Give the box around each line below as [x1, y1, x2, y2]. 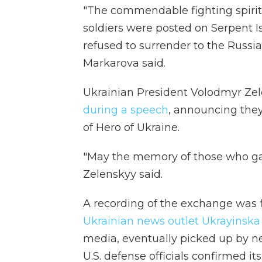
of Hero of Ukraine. [83, 121, 180, 135]
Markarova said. [83, 57, 166, 70]
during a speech [83, 104, 168, 117]
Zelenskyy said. [83, 168, 163, 181]
